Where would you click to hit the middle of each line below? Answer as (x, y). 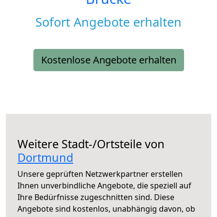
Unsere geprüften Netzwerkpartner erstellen (100, 174)
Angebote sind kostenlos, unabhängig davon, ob (106, 209)
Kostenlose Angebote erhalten (108, 60)
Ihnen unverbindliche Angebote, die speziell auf (104, 186)
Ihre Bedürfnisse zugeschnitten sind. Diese (96, 197)
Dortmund (45, 158)
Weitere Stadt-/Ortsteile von (91, 144)
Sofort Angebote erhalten (108, 22)
